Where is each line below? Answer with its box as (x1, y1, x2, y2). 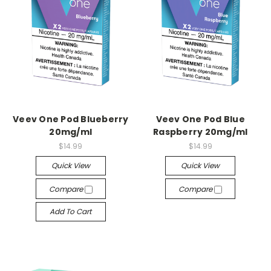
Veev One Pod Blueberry (13, 113, 129, 125)
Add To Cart (50, 206, 92, 217)
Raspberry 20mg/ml (153, 125, 248, 138)
